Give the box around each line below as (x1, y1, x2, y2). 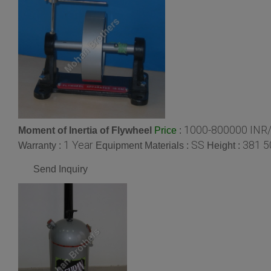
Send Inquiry (33, 164, 88, 175)
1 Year (64, 139, 93, 152)
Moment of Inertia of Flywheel (18, 125, 152, 135)
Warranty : (18, 140, 64, 151)
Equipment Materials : (96, 140, 191, 151)
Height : (207, 140, 243, 151)
